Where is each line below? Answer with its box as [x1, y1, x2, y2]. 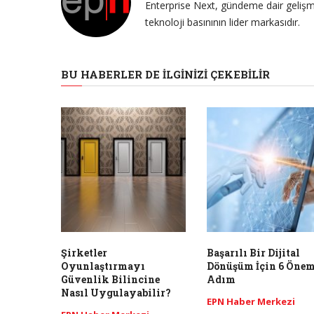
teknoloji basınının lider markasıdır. [145, 15, 300, 29]
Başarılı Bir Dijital [206, 246, 300, 260]
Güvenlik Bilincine [61, 273, 160, 287]
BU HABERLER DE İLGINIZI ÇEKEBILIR [61, 67, 270, 82]
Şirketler [61, 246, 107, 260]
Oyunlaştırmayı [61, 259, 145, 273]
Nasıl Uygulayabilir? [61, 286, 171, 300]
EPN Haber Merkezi [206, 295, 295, 308]
